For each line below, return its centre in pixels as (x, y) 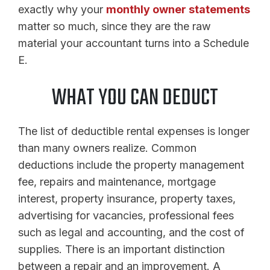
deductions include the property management (131, 165)
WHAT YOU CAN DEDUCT (135, 98)
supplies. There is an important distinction (121, 249)
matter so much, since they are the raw (115, 26)
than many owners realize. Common (107, 148)
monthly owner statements (178, 9)
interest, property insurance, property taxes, (127, 198)
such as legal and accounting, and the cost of (131, 232)
